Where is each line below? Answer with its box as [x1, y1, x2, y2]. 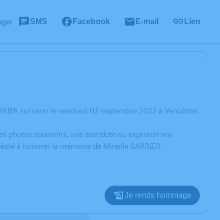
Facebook [73, 17, 110, 26]
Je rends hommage [125, 191, 192, 199]
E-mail [136, 17, 159, 26]
